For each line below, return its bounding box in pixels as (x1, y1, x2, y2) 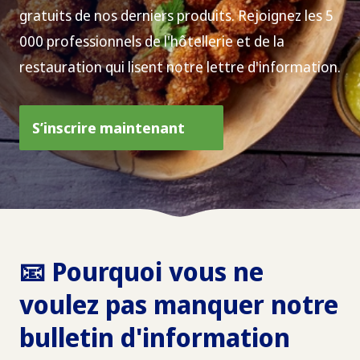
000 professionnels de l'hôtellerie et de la (19, 31, 284, 51)
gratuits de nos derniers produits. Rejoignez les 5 (19, 6, 333, 25)
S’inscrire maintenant (32, 118, 185, 137)
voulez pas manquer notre (19, 287, 338, 321)
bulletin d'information (19, 320, 290, 354)
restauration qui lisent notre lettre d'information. (19, 57, 341, 76)
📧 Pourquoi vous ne (19, 254, 264, 288)
